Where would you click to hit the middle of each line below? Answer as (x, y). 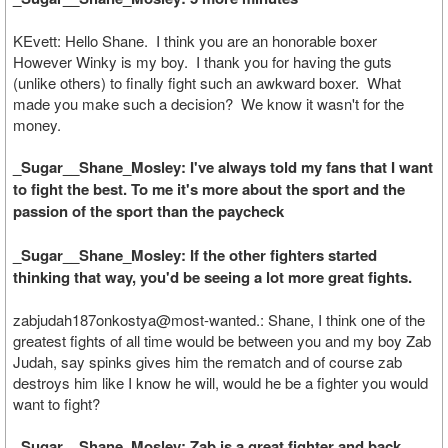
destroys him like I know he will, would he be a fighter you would (220, 382)
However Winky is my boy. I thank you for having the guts (202, 61)
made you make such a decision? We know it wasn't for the (208, 103)
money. (37, 124)
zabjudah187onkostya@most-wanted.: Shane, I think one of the (219, 319)
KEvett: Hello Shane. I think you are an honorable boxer (195, 40)
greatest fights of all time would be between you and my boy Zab (222, 340)
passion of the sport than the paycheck (148, 211)
